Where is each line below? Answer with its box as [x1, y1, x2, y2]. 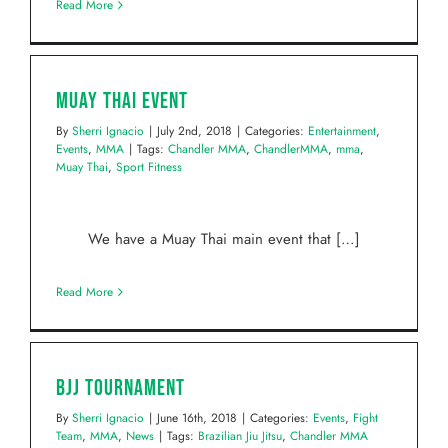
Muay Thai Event [56, 88, 188, 116]
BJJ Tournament [56, 375, 185, 403]
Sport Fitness [116, 158, 182, 177]
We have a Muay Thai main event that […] [88, 228, 360, 251]
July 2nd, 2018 [157, 122, 232, 141]
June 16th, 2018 [157, 409, 237, 428]
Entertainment [308, 122, 376, 141]
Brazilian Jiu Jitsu [198, 427, 282, 446]
